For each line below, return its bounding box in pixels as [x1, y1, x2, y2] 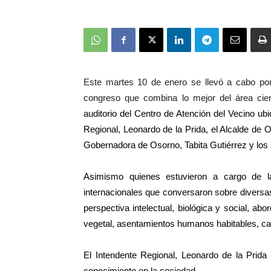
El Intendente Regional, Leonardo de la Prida [83, 250, 267, 260]
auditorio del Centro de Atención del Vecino [83, 108, 258, 119]
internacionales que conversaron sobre [83, 187, 240, 197]
